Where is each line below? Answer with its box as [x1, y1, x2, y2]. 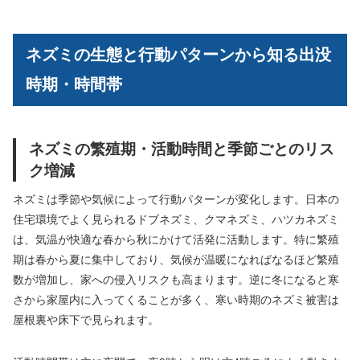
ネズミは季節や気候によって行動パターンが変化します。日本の [13, 192, 339, 206]
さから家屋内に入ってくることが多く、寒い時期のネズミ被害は [13, 292, 339, 306]
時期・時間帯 [26, 75, 122, 93]
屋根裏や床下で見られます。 [13, 313, 159, 326]
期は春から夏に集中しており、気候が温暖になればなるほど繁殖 [13, 252, 339, 266]
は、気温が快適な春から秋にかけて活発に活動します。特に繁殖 [13, 232, 339, 246]
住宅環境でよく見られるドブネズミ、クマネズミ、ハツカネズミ [13, 212, 339, 226]
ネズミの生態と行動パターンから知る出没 [26, 45, 331, 63]
